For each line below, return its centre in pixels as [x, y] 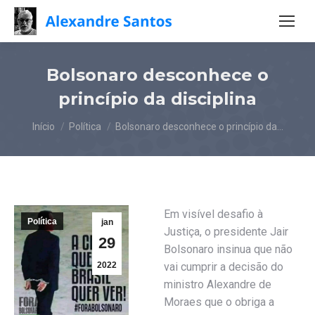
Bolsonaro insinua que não [229, 249]
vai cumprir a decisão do [224, 267]
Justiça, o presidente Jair [226, 232]
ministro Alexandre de [218, 284]
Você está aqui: [70, 120]
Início [43, 127]
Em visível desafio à [214, 214]
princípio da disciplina [157, 99]
